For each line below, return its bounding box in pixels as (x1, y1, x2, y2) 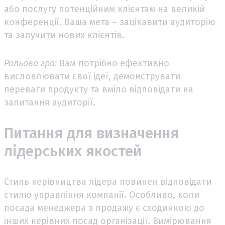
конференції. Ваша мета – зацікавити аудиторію (4, 16, 215, 28)
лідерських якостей (4, 142, 142, 160)
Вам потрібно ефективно (57, 57, 169, 69)
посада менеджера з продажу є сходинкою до (4, 202, 204, 213)
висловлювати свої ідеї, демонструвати (4, 70, 180, 82)
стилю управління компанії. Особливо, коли (4, 189, 199, 200)
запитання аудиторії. (4, 96, 95, 108)
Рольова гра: (4, 57, 57, 69)
